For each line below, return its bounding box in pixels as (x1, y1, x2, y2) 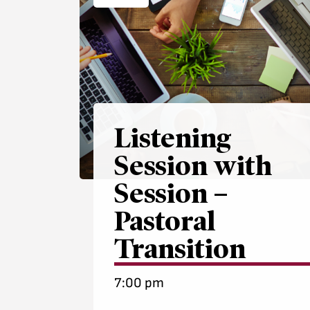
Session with (114, 149, 273, 182)
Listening (114, 122, 232, 154)
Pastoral (114, 205, 216, 237)
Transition (114, 232, 246, 265)
